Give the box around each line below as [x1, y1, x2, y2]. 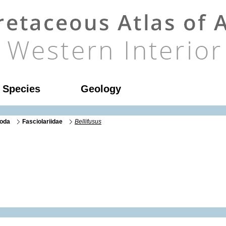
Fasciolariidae [22, 118, 63, 125]
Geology [81, 83, 121, 94]
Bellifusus [75, 118, 101, 125]
